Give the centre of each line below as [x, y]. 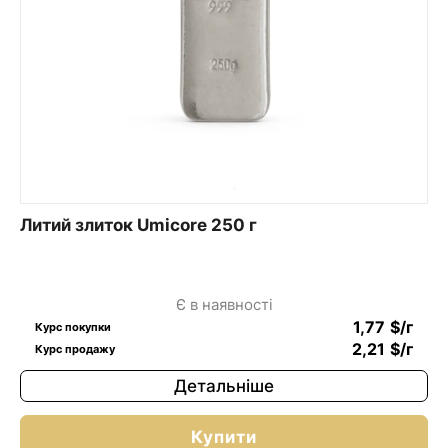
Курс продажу [75, 348]
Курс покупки [73, 326]
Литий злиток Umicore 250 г [138, 224]
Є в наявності [224, 304]
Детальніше [224, 385]
